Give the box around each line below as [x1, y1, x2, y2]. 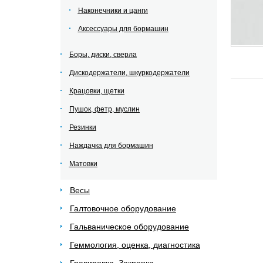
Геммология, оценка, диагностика [69, 240, 200, 249]
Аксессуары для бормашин [77, 25, 168, 33]
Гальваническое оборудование [69, 222, 189, 231]
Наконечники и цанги [77, 6, 148, 15]
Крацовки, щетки [69, 87, 124, 95]
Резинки [69, 123, 96, 131]
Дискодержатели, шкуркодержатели [69, 69, 190, 77]
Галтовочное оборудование [69, 204, 176, 213]
